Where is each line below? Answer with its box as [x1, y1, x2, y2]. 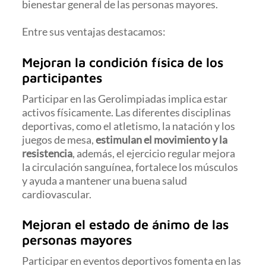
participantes [22, 69, 103, 85]
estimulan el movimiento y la [96, 132, 228, 146]
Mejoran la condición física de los [22, 54, 224, 70]
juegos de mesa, [22, 132, 96, 146]
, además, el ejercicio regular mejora [72, 146, 236, 160]
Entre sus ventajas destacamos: [22, 25, 166, 39]
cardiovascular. [22, 187, 92, 201]
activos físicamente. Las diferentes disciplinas [22, 105, 232, 119]
